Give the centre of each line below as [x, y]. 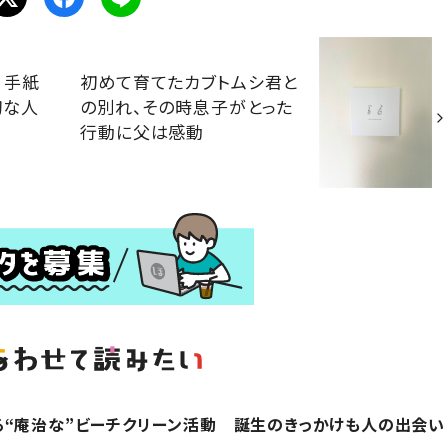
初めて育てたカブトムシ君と [189, 81]
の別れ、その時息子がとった [187, 106]
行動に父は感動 [142, 131]
